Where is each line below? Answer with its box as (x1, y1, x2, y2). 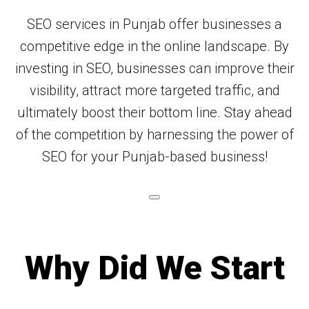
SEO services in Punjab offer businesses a (27, 15, 282, 32)
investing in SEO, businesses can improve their (14, 59, 295, 77)
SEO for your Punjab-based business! (41, 148, 268, 165)
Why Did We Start (24, 248, 285, 288)
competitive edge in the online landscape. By (20, 37, 289, 54)
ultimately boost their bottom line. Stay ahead (17, 103, 292, 121)
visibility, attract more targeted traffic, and (29, 81, 280, 99)
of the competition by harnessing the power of (15, 126, 294, 143)
